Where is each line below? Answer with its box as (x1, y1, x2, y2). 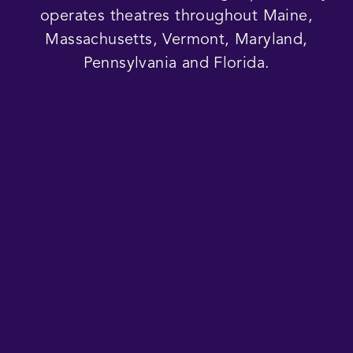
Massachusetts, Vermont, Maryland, (45, 32, 308, 48)
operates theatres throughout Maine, (40, 8, 313, 24)
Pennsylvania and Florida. (83, 55, 270, 72)
